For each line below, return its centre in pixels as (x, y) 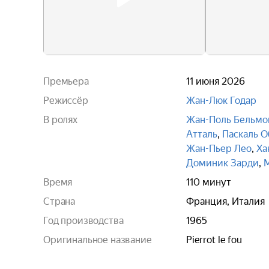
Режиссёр (66, 101)
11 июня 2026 (216, 81)
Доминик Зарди (222, 163)
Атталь (202, 134)
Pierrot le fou (214, 240)
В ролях (60, 120)
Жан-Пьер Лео (219, 149)
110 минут (209, 182)
